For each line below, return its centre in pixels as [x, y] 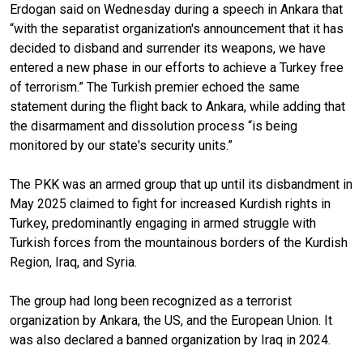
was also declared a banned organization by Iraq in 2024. [170, 340]
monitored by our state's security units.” [121, 145]
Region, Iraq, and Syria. [73, 262]
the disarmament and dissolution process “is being [154, 126]
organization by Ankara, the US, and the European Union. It [171, 320]
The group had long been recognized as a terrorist [151, 301]
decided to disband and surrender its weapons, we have [168, 48]
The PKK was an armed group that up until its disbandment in [181, 184]
